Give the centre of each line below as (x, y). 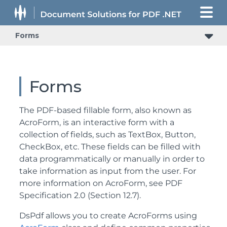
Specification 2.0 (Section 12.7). (80, 195)
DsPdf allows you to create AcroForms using (108, 216)
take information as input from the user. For (108, 171)
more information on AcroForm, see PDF (101, 183)
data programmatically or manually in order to (112, 159)
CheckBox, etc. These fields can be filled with (110, 147)
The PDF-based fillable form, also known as (105, 110)
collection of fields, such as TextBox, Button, (107, 135)
